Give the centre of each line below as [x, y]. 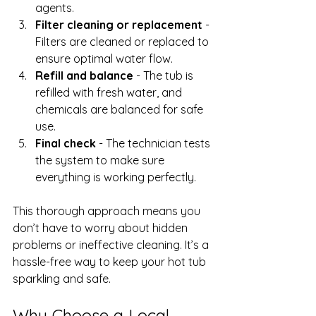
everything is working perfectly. [116, 177]
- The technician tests [154, 143]
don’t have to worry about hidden [102, 227]
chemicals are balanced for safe [121, 109]
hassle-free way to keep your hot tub [111, 261]
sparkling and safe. [62, 278]
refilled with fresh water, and [110, 92]
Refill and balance [84, 75]
